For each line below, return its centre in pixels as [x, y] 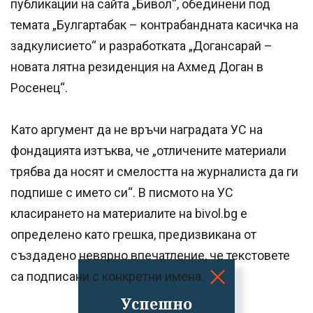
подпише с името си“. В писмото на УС [122, 193]
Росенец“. [39, 88]
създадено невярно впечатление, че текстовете [150, 256]
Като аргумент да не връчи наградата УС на [137, 130]
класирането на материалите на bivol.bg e [129, 214]
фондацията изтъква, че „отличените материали [148, 151]
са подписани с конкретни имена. [107, 277]
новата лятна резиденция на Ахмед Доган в [137, 67]
